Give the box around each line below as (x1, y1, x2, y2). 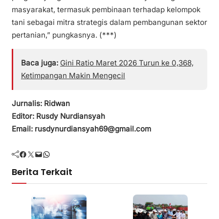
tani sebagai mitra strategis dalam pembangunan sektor (12, 17, 207, 27)
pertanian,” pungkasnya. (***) (12, 30, 117, 40)
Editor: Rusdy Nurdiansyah (12, 111, 105, 121)
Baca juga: (21, 58, 58, 67)
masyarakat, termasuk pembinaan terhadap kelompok (12, 4, 200, 14)
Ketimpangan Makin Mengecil (21, 70, 125, 80)
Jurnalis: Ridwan (12, 99, 70, 109)
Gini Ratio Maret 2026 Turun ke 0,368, (60, 58, 194, 67)
